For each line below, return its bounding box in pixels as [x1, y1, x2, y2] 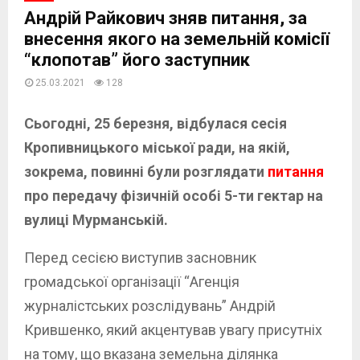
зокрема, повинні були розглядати [24, 162, 268, 180]
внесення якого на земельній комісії [24, 28, 329, 49]
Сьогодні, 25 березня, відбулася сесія [24, 114, 287, 132]
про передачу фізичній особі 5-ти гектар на [24, 186, 323, 204]
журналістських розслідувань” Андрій [24, 297, 276, 314]
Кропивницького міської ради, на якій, [24, 138, 290, 156]
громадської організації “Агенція [24, 272, 239, 290]
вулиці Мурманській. [24, 211, 168, 228]
